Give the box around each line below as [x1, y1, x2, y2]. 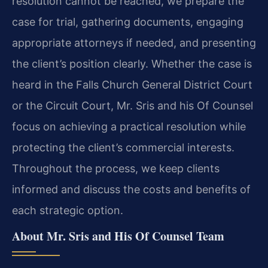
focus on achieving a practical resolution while [12, 120, 246, 133]
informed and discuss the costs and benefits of [12, 183, 251, 196]
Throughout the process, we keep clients [12, 162, 220, 175]
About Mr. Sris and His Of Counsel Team [12, 227, 224, 245]
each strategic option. [12, 204, 123, 217]
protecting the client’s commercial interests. [12, 141, 234, 154]
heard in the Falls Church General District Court [12, 78, 252, 92]
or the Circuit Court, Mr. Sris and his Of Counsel [12, 99, 253, 112]
